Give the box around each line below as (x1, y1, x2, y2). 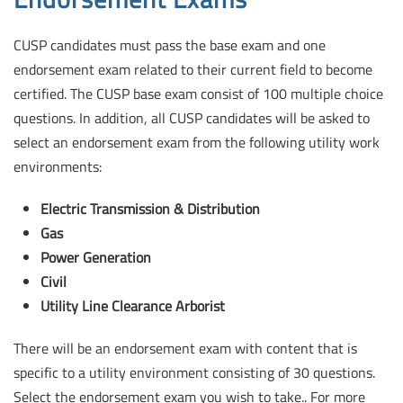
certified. (13, 83, 67, 105)
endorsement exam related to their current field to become (13, 58, 372, 81)
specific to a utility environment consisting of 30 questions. (13, 362, 375, 384)
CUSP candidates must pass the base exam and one (13, 34, 326, 57)
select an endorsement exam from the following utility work (13, 131, 380, 154)
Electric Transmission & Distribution (40, 198, 260, 220)
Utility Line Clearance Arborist (40, 295, 225, 318)
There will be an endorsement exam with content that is (13, 337, 357, 360)
